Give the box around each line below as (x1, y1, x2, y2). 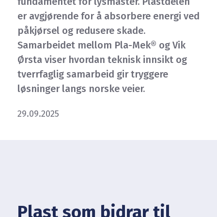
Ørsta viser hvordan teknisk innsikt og (17, 54, 187, 65)
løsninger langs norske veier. (17, 83, 145, 94)
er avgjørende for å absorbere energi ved (17, 10, 200, 22)
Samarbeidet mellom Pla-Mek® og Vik (17, 39, 186, 51)
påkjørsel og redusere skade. (17, 25, 145, 36)
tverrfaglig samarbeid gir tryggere (17, 68, 168, 80)
